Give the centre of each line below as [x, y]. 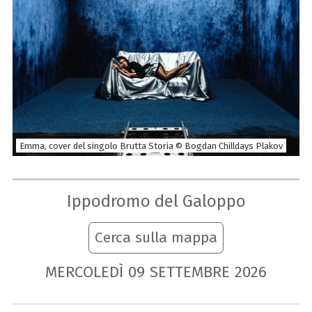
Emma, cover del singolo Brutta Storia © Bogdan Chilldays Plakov [151, 146]
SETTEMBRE [189, 272]
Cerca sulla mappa [156, 238]
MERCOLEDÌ [85, 272]
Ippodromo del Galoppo [156, 201]
